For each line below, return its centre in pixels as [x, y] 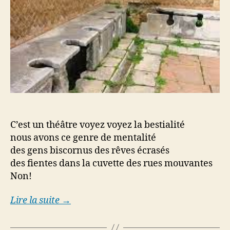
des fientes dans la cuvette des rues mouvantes [111, 163]
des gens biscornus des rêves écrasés [90, 150]
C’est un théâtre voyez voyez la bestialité [98, 125]
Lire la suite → [41, 201]
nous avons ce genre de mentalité [83, 138]
